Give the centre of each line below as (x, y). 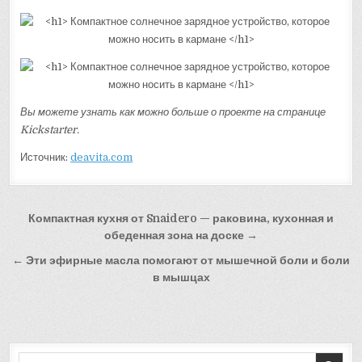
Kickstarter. (50, 130)
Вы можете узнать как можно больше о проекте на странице (173, 112)
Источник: (46, 158)
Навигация (69, 221)
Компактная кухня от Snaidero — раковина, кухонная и (181, 219)
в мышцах (181, 278)
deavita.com (102, 158)
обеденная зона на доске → (181, 236)
